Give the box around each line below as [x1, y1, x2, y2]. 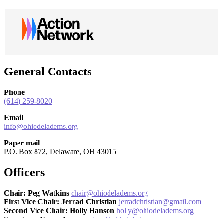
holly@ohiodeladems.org [116, 206, 194, 215]
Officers [4, 165, 45, 179]
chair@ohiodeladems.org [71, 188, 148, 197]
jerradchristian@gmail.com [119, 197, 201, 206]
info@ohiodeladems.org [4, 122, 78, 130]
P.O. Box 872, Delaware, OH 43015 [4, 147, 116, 156]
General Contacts [4, 65, 91, 78]
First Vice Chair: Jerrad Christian [4, 197, 119, 206]
